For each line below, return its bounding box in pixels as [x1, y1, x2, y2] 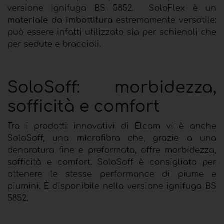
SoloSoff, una [7, 133, 77, 143]
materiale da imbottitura [7, 15, 113, 25]
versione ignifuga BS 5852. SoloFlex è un [7, 3, 216, 13]
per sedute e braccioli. [7, 39, 101, 49]
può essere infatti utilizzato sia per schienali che [7, 27, 216, 37]
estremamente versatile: [112, 15, 216, 25]
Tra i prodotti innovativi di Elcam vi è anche [7, 121, 216, 131]
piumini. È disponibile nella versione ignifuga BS [7, 181, 216, 191]
